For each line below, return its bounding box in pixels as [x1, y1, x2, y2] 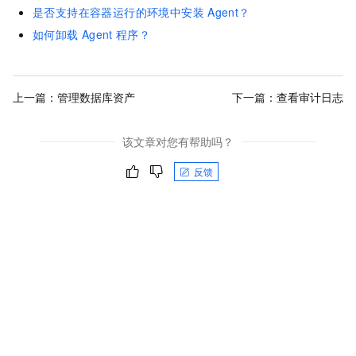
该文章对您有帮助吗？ [122, 133, 234, 150]
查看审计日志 [277, 88, 343, 105]
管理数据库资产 [57, 88, 135, 105]
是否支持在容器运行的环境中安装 [33, 4, 204, 21]
